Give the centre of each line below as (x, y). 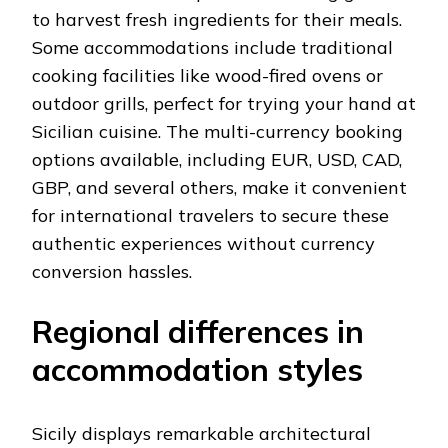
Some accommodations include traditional (212, 48)
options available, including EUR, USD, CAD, (217, 160)
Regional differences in (198, 332)
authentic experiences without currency (203, 244)
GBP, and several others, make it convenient (219, 188)
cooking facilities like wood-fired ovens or (207, 76)
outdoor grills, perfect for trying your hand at (224, 104)
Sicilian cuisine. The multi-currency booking (217, 132)
